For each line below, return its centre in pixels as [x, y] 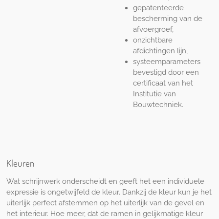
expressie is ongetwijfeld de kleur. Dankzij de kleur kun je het [109, 192]
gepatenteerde [158, 8]
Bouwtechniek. [158, 104]
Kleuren [20, 163]
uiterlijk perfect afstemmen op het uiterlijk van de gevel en [105, 203]
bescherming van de [167, 18]
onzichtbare [153, 40]
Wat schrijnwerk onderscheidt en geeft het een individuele [105, 181]
